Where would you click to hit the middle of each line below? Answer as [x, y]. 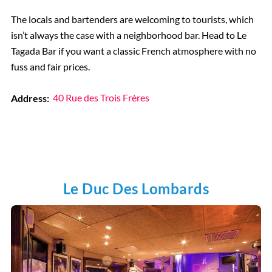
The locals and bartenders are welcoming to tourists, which [132, 19]
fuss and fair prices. [50, 66]
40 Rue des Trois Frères [101, 98]
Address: [30, 98]
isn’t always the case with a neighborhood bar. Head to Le [128, 35]
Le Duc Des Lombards [136, 188]
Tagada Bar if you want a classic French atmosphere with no [133, 50]
